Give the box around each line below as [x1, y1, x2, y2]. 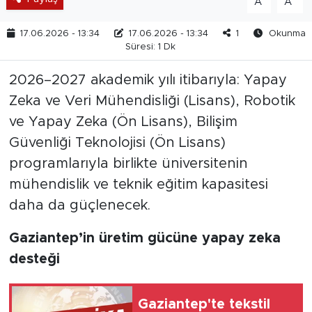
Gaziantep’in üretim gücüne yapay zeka [8, 231, 281, 245]
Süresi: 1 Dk [125, 42, 175, 52]
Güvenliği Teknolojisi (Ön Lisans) [8, 135, 226, 150]
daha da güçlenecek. [8, 198, 150, 212]
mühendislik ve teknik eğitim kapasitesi [8, 177, 268, 192]
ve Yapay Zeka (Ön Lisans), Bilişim [8, 114, 237, 129]
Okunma [265, 29, 306, 39]
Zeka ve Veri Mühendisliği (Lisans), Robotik [8, 93, 295, 108]
